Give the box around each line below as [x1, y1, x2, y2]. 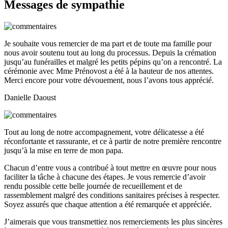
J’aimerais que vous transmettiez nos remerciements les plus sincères [4, 217, 222, 226]
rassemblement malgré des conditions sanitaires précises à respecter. [4, 191, 220, 200]
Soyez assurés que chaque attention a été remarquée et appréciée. [4, 200, 212, 209]
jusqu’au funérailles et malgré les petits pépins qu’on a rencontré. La [4, 58, 222, 67]
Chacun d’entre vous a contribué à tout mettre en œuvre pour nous [4, 163, 216, 173]
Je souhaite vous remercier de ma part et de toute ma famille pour [4, 39, 212, 48]
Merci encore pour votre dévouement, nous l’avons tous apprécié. [4, 76, 214, 85]
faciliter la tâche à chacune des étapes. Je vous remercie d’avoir [4, 173, 206, 182]
